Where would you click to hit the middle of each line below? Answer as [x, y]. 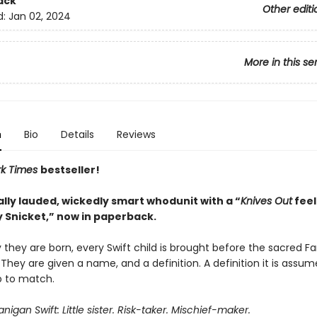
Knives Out [266, 201]
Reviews [136, 134]
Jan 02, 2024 [39, 17]
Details [77, 134]
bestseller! [70, 170]
